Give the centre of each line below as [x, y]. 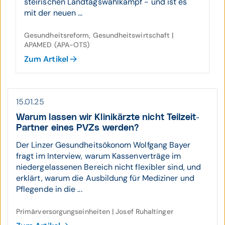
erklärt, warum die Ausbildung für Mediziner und [105, 178]
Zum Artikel [46, 59]
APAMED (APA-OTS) [57, 45]
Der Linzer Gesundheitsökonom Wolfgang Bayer [103, 145]
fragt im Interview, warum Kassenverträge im [99, 156]
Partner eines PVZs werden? [78, 128]
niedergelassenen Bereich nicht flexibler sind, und [108, 167]
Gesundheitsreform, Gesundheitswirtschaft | [99, 35]
